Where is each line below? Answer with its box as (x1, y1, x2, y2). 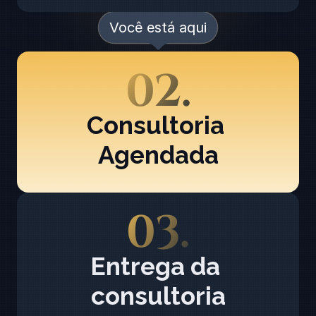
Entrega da (90, 251, 220, 281)
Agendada (97, 140, 219, 169)
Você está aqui (109, 18, 207, 36)
